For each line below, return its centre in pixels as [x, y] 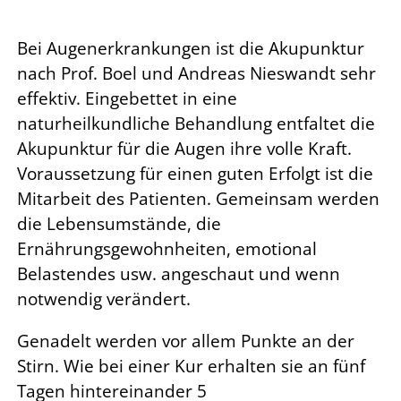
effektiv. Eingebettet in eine [127, 98]
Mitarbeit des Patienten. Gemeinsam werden [198, 198]
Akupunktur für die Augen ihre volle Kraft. [184, 148]
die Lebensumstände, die [119, 223]
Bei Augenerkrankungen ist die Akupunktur [191, 48]
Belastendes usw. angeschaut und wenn [179, 273]
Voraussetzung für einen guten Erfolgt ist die [195, 173]
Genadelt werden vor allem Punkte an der [186, 341]
